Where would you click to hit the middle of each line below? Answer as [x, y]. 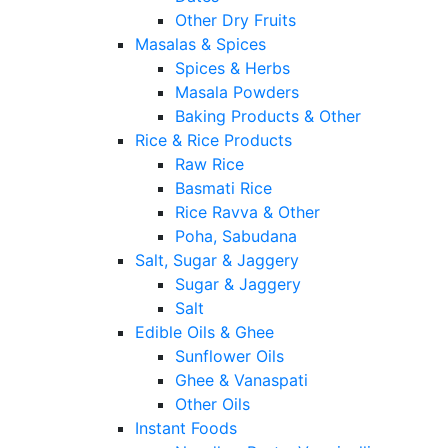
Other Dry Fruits [235, 20]
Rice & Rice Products [213, 140]
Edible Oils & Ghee [204, 332]
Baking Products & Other [268, 116]
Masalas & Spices [200, 44]
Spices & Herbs [232, 68]
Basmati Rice [223, 188]
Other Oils [212, 404]
